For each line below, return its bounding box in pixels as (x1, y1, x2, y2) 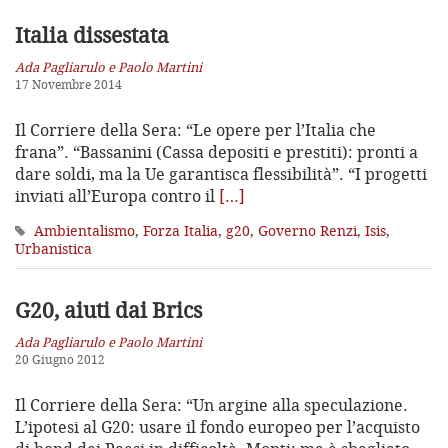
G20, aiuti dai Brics (15, 295, 202, 324)
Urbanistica (15, 238, 92, 258)
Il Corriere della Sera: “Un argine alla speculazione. (15, 393, 408, 416)
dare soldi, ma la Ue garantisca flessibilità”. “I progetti (15, 162, 427, 185)
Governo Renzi (258, 220, 357, 240)
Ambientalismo (34, 220, 135, 240)
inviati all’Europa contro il (15, 184, 219, 207)
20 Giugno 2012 (15, 350, 105, 368)
